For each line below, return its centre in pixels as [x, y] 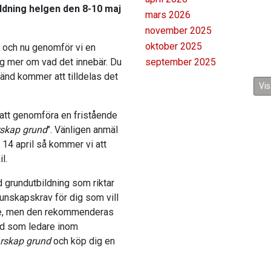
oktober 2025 [174, 47]
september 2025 [181, 62]
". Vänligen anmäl [83, 130]
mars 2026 [168, 15]
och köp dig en [83, 241]
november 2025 [178, 31]
